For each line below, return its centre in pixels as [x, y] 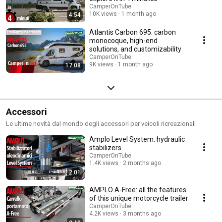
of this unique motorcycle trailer [139, 198]
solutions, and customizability [135, 49]
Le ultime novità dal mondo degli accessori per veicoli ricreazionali [101, 123]
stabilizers [105, 147]
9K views [101, 64]
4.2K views [104, 213]
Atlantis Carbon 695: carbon [133, 32]
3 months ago [142, 213]
